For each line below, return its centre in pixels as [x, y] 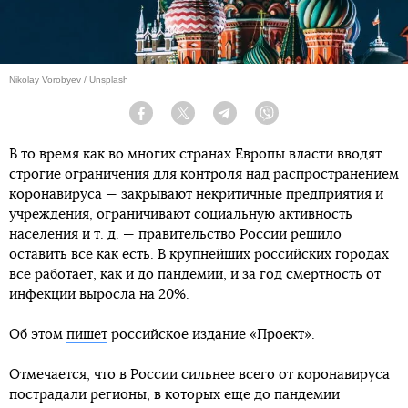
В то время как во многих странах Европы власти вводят [195, 155]
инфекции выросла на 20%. [99, 295]
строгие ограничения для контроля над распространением [204, 175]
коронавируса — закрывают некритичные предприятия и [196, 195]
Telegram [257, 120]
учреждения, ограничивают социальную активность [181, 215]
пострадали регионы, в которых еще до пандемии [174, 395]
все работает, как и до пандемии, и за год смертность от [195, 275]
